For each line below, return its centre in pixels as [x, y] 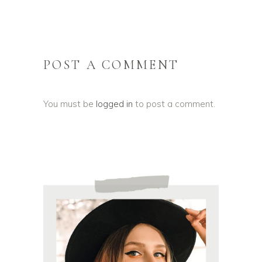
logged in [114, 104]
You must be [70, 104]
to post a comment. [174, 104]
